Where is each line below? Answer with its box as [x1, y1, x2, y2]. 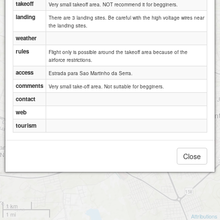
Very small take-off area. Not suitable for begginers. [49, 82, 164, 90]
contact [16, 94, 35, 103]
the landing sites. [49, 22, 87, 29]
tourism [16, 121, 36, 130]
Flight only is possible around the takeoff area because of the [49, 48, 188, 55]
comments [16, 81, 43, 90]
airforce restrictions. [49, 56, 92, 63]
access [16, 68, 33, 77]
